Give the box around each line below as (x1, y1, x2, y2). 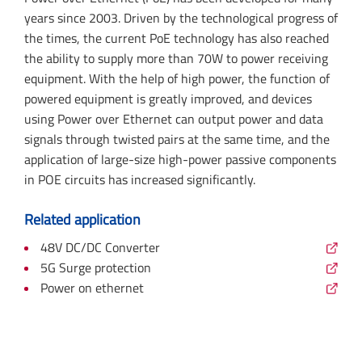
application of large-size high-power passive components (24, 149, 336, 169)
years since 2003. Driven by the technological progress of (24, 8, 338, 27)
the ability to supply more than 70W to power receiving (24, 48, 328, 68)
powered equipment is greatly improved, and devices (24, 89, 312, 108)
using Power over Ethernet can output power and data (24, 109, 323, 128)
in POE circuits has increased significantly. (24, 170, 259, 189)
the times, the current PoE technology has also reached (24, 28, 329, 48)
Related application (24, 208, 141, 230)
